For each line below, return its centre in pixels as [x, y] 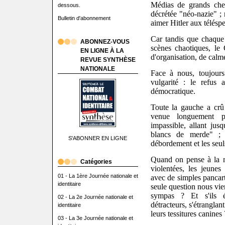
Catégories [96, 162]
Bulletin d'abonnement [84, 18]
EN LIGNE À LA [102, 51]
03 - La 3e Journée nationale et [95, 218]
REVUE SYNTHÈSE [108, 60]
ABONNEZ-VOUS [105, 42]
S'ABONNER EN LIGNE [98, 138]
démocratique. [173, 91]
